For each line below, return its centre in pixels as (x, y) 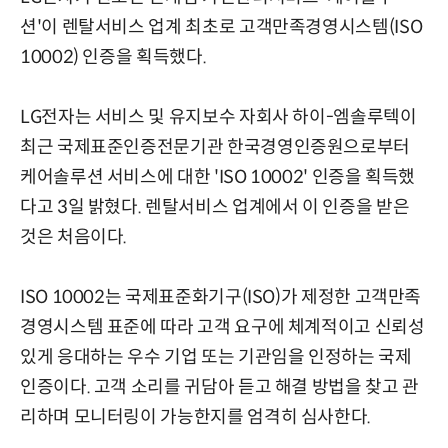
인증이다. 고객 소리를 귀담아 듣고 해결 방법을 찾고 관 (219, 386)
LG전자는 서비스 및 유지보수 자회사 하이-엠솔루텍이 (218, 116)
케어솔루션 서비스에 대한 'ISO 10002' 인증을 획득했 (218, 176)
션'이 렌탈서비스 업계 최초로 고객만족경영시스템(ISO (221, 26)
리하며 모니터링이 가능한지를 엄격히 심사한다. (196, 416)
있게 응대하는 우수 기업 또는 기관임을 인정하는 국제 (216, 356)
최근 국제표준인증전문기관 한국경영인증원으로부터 (215, 146)
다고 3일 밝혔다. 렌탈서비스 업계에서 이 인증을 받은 (215, 206)
